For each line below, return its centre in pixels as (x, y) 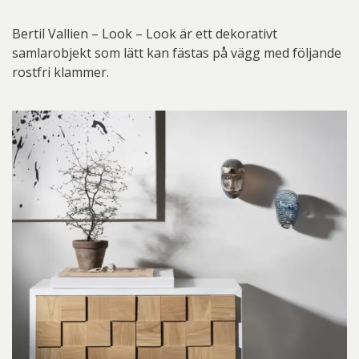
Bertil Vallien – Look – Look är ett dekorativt (145, 34)
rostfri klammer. (61, 73)
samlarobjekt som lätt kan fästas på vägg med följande (177, 53)
